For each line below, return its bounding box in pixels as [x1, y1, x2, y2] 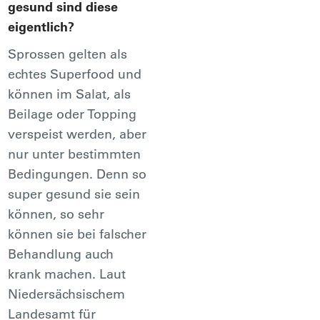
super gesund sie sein [8, 185, 141, 202]
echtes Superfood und [8, 65, 142, 82]
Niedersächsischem [8, 285, 126, 302]
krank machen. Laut [8, 265, 126, 282]
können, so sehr [8, 205, 105, 222]
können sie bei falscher [8, 225, 147, 242]
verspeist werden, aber [8, 125, 147, 142]
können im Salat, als [8, 85, 131, 102]
